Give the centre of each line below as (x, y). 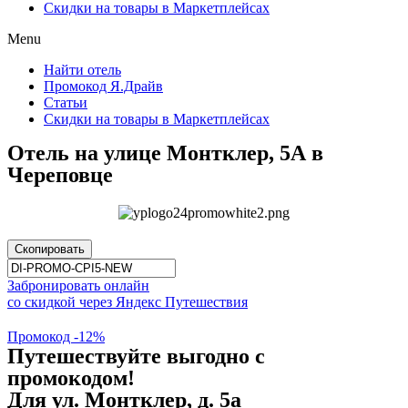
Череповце (60, 175)
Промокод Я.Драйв (103, 86)
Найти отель (82, 70)
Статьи (66, 102)
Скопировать (50, 250)
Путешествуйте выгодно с (136, 357)
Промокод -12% (56, 337)
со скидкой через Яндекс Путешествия (127, 302)
